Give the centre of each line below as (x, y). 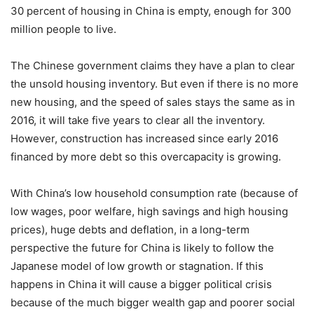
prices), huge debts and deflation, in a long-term (130, 229)
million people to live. (63, 29)
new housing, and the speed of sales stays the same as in (153, 102)
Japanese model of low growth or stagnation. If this (137, 266)
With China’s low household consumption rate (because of (154, 193)
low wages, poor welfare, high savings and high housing (149, 211)
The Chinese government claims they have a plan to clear (153, 65)
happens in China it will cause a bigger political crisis (141, 284)
